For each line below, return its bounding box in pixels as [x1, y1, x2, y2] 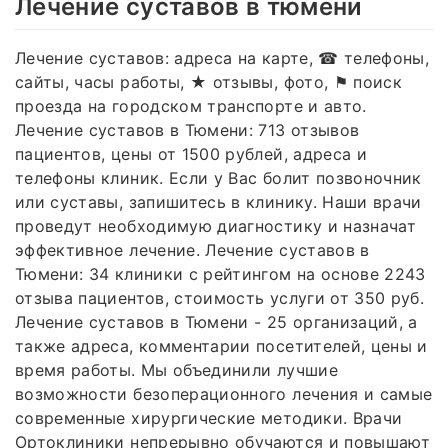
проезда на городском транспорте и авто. [15, 95, 367, 116]
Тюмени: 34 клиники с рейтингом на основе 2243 [15, 263, 426, 284]
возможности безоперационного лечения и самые [15, 383, 433, 404]
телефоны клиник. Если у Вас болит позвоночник [15, 167, 422, 188]
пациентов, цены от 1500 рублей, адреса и [15, 143, 368, 164]
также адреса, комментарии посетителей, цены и [15, 335, 428, 356]
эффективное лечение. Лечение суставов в [15, 239, 370, 260]
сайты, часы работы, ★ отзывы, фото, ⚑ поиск [15, 71, 403, 92]
